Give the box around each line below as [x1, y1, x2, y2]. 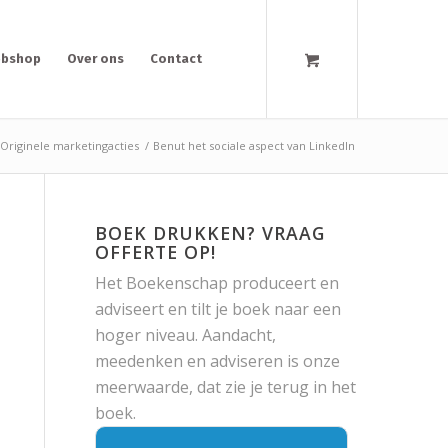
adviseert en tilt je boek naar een [94, 298, 341, 320]
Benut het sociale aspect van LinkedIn [152, 138, 355, 153]
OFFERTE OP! [94, 240, 216, 264]
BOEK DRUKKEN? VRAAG [94, 221, 325, 245]
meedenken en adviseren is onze [94, 350, 340, 372]
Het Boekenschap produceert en [94, 272, 339, 294]
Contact [149, 51, 202, 66]
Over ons [66, 51, 124, 66]
